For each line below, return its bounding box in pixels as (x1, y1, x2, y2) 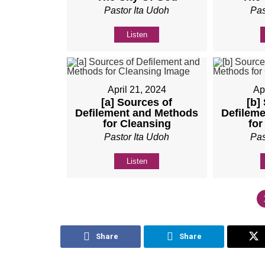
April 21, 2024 (107, 84, 166, 95)
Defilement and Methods (75, 106, 199, 119)
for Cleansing (102, 117, 171, 130)
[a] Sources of (101, 96, 173, 108)
